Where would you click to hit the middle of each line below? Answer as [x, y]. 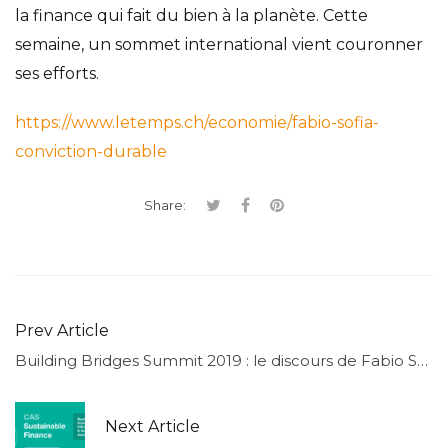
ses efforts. [57, 73]
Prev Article [62, 330]
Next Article [152, 426]
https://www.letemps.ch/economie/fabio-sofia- [197, 122]
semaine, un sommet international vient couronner [219, 44]
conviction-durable [91, 151]
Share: [165, 204]
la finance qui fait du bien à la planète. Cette [191, 15]
